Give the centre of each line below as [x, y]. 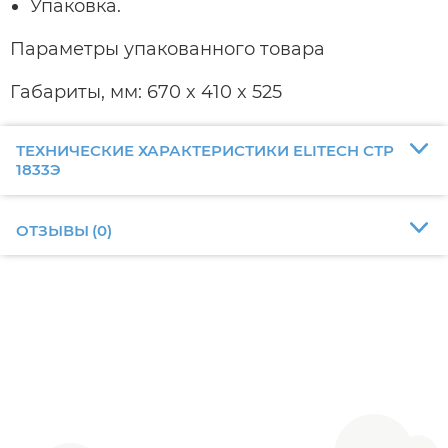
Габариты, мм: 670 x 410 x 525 [146, 91]
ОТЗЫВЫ [52, 230]
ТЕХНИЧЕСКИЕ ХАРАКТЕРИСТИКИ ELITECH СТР [204, 151]
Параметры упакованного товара [167, 48]
